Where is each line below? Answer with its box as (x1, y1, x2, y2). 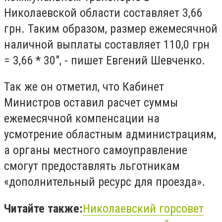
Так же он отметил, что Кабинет (4, 80, 164, 94)
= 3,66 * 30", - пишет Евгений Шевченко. (4, 53, 205, 67)
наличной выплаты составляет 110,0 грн (4, 37, 210, 52)
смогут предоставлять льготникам (4, 159, 180, 173)
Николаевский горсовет (83, 201, 204, 216)
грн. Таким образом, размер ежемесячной (4, 21, 218, 36)
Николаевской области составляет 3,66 (4, 5, 202, 20)
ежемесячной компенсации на (4, 111, 160, 126)
